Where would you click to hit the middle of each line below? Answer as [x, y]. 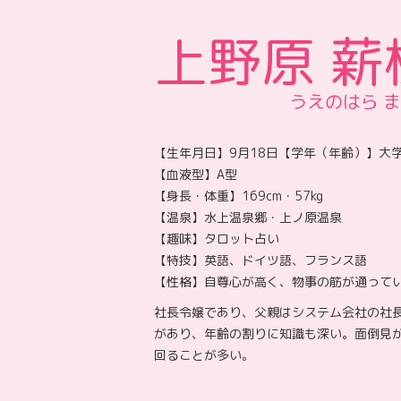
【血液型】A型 [196, 174]
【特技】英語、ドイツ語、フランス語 [260, 260]
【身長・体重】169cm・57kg [239, 196]
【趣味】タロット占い [217, 239]
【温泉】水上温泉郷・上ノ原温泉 [248, 217]
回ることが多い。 [204, 355]
